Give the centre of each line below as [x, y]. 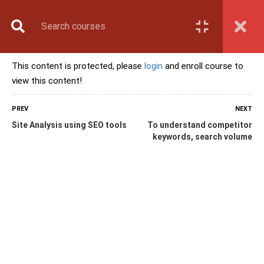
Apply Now [48, 32]
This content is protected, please [78, 66]
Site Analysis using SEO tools [69, 125]
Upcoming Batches [62, 68]
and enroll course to [203, 66]
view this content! [47, 81]
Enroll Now [49, 50]
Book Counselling [62, 15]
